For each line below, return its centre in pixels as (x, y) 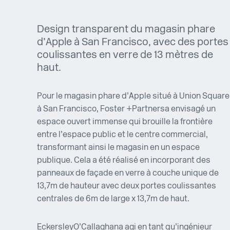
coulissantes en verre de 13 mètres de (125, 56)
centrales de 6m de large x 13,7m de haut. (113, 199)
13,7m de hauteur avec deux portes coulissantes (127, 187)
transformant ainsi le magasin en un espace (118, 148)
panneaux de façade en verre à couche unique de (128, 174)
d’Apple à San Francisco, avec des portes (133, 43)
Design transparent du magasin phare (126, 30)
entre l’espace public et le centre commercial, (122, 135)
